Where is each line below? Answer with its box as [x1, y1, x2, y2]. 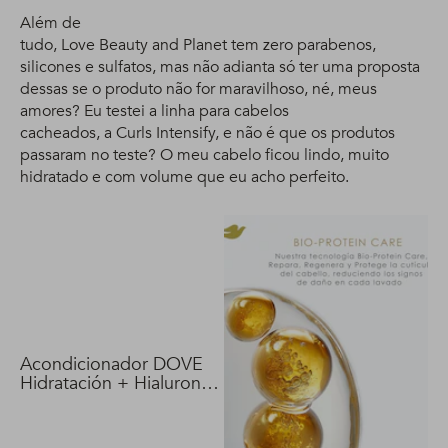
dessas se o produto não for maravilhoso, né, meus [20, 78, 377, 100]
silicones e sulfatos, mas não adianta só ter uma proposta [20, 56, 420, 78]
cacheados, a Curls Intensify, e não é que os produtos [20, 122, 395, 144]
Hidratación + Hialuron [20, 370, 201, 396]
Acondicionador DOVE [20, 351, 203, 377]
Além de [20, 12, 81, 34]
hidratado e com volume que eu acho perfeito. [20, 166, 349, 188]
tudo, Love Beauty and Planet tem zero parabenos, [20, 34, 376, 56]
